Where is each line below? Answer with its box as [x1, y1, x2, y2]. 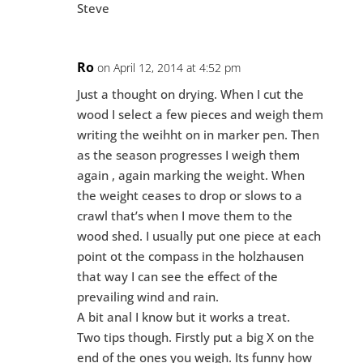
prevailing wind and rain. [76, 288, 219, 305]
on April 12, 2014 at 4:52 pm [96, 59, 241, 75]
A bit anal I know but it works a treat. [76, 308, 290, 325]
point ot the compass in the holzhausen [76, 247, 304, 264]
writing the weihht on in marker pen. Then [76, 126, 319, 143]
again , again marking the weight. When [76, 166, 305, 183]
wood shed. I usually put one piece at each [76, 227, 321, 244]
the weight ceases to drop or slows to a [76, 186, 302, 203]
